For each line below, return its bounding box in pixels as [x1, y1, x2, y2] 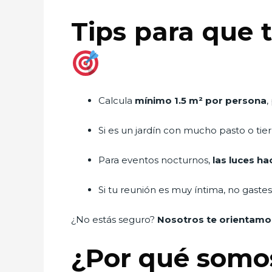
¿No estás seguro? [71, 213, 157, 225]
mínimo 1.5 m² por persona [135, 94, 267, 106]
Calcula [98, 94, 135, 106]
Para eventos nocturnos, [98, 154, 212, 166]
